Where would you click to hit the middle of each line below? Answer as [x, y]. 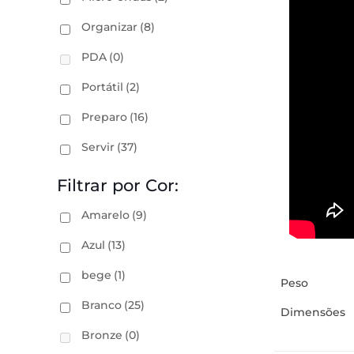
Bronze [102, 335]
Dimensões [313, 312]
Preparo [104, 117]
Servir [98, 147]
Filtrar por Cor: [118, 185]
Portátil [102, 87]
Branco [102, 305]
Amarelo [105, 215]
